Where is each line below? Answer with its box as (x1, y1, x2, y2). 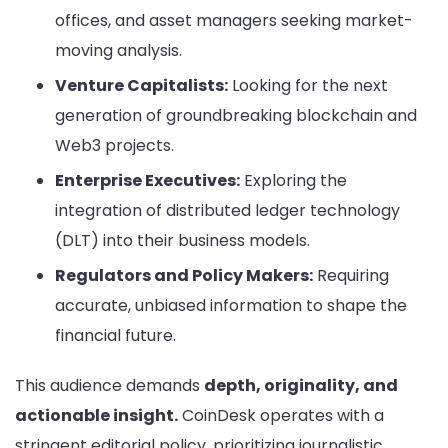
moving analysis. (55, 39, 182, 63)
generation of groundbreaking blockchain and (55, 104, 417, 128)
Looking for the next (228, 74, 388, 98)
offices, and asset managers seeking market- (55, 9, 413, 33)
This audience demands (15, 374, 204, 398)
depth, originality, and (204, 374, 398, 398)
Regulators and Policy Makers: (55, 264, 313, 288)
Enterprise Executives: (55, 169, 240, 193)
